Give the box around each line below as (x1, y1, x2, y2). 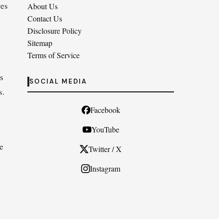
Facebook (90, 105, 120, 115)
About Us (27, 1, 58, 11)
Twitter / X (88, 144, 122, 154)
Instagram (90, 163, 120, 174)
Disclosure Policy (27, 25, 82, 36)
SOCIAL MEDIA (29, 77, 87, 86)
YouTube (91, 124, 119, 134)
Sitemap (27, 38, 52, 48)
